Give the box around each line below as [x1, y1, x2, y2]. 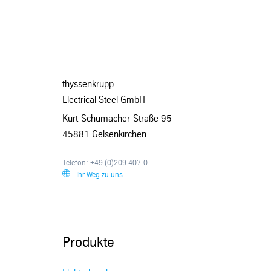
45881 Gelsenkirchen [62, 129, 147, 139]
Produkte [62, 236, 115, 250]
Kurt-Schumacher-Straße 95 [62, 114, 172, 123]
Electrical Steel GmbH [62, 96, 146, 105]
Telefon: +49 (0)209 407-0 [62, 159, 148, 166]
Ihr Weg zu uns [76, 171, 123, 178]
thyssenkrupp [62, 80, 114, 90]
